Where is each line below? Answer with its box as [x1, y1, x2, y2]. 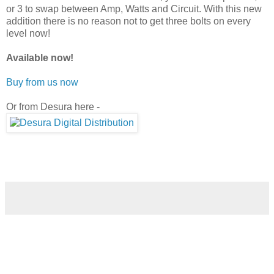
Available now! [6, 52, 73, 63]
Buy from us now [6, 76, 78, 87]
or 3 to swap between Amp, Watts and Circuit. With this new [6, 3, 262, 14]
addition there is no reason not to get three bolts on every [6, 15, 251, 26]
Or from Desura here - [6, 101, 100, 112]
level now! [6, 28, 50, 39]
